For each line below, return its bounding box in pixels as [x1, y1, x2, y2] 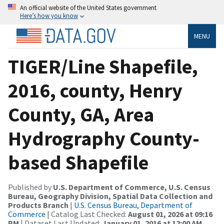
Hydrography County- [8, 125, 199, 151]
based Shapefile [8, 149, 148, 175]
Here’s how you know [20, 11, 78, 19]
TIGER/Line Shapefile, [8, 53, 198, 79]
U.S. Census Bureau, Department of [74, 199, 192, 210]
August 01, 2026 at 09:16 [128, 208, 212, 219]
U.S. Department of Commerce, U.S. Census [53, 181, 210, 192]
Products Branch [8, 199, 68, 210]
